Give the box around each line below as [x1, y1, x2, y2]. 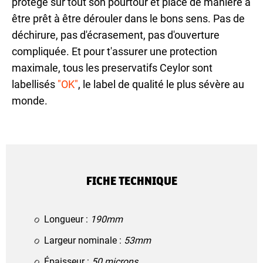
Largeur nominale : [44, 234, 124, 246]
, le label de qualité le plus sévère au [78, 77, 244, 90]
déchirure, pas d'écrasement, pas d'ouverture [12, 28, 220, 41]
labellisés [12, 77, 58, 90]
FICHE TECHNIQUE [86, 173, 177, 188]
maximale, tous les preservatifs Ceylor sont [12, 61, 213, 74]
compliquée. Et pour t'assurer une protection [12, 45, 217, 58]
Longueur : [44, 213, 90, 225]
